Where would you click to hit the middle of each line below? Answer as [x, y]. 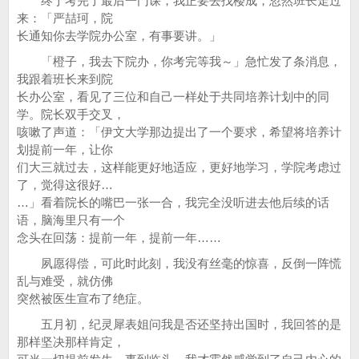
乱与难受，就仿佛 [65, 281]
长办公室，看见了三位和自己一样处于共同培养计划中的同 [173, 97]
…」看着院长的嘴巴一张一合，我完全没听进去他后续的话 [173, 202]
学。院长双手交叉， [71, 114]
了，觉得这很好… [65, 185]
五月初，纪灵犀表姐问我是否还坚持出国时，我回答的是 [179, 324]
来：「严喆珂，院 [65, 18]
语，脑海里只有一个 [71, 220]
